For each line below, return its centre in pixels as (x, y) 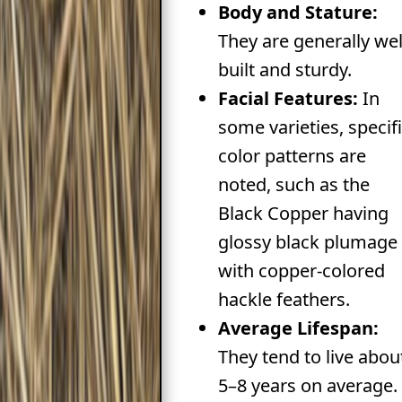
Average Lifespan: (298, 328)
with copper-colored (301, 270)
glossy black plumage (307, 241)
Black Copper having (303, 213)
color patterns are (292, 155)
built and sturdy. (284, 69)
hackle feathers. (284, 299)
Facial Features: (288, 98)
